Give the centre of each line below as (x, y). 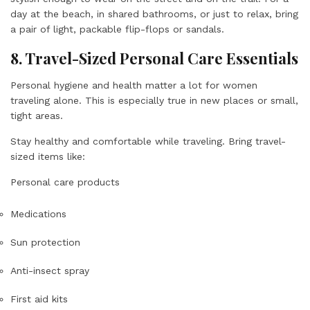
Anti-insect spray (50, 271)
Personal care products (65, 182)
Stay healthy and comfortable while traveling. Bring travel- (148, 141)
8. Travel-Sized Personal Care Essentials (154, 58)
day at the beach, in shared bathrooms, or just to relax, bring (154, 14)
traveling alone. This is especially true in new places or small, (154, 100)
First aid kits (39, 299)
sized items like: (48, 156)
